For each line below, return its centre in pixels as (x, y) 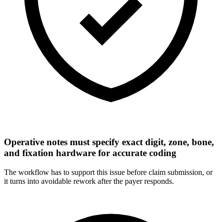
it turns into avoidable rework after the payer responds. (89, 181)
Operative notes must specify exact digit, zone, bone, (109, 142)
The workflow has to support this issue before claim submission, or (108, 172)
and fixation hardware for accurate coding (90, 153)
